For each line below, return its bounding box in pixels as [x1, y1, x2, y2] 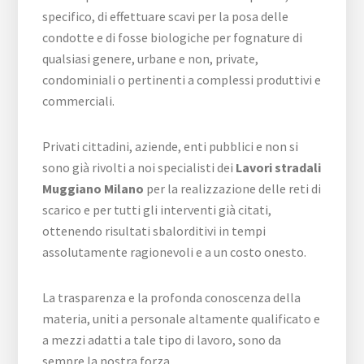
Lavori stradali [236, 159, 322, 175]
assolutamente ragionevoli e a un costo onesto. [42, 244, 307, 260]
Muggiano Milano [42, 180, 145, 197]
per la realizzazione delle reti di [144, 180, 322, 197]
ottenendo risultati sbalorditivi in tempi [42, 223, 266, 239]
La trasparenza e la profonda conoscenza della [42, 289, 301, 305]
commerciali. [42, 93, 115, 109]
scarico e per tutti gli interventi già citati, [42, 201, 272, 218]
